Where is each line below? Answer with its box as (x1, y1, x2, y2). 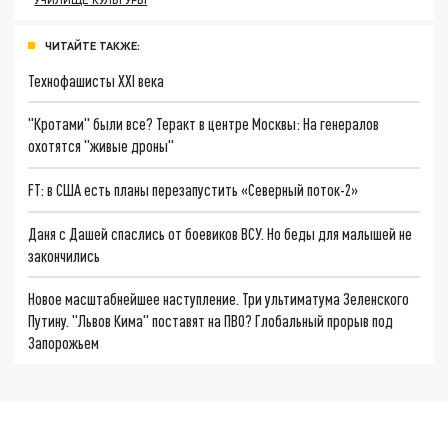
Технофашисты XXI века (28, 70, 165, 90)
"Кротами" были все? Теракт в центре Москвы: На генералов (28, 114, 380, 134)
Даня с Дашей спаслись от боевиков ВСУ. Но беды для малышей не (28, 223, 413, 243)
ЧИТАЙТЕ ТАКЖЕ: (45, 38, 140, 52)
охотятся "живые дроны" (28, 136, 175, 156)
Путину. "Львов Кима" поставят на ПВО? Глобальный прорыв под (28, 311, 394, 331)
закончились (28, 245, 101, 265)
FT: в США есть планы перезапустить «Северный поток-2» (28, 179, 359, 199)
